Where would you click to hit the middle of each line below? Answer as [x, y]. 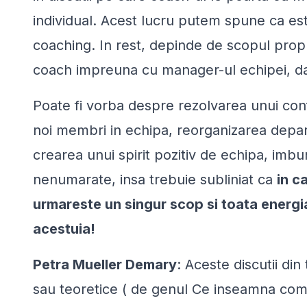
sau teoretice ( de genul [110, 289]
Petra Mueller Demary [105, 264]
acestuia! [64, 229]
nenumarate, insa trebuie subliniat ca [155, 179]
